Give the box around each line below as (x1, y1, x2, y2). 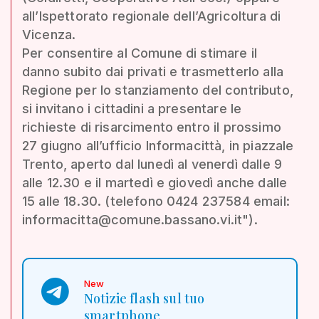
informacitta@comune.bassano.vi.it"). (22, 211, 258, 227)
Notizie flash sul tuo (84, 289, 205, 307)
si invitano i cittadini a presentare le (22, 100, 242, 116)
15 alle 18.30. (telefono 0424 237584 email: (22, 193, 290, 209)
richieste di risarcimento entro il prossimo (22, 119, 281, 135)
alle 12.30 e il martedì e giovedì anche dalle (22, 174, 288, 190)
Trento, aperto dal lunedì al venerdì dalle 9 (22, 156, 283, 172)
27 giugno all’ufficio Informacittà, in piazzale (22, 137, 294, 153)
